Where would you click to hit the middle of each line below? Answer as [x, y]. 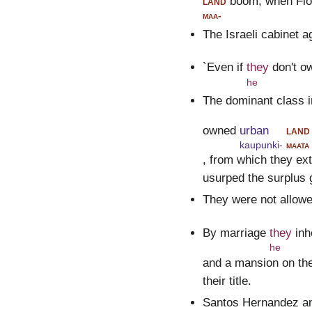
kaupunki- [261, 145]
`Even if [223, 68]
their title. [227, 281]
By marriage [234, 233]
